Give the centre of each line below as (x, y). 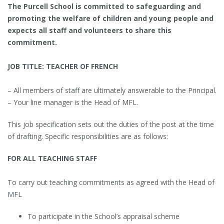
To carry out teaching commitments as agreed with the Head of (111, 182)
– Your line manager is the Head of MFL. (73, 102)
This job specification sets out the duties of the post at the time (111, 124)
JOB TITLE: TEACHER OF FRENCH (63, 66)
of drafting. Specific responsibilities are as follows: (88, 136)
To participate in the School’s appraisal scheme (103, 216)
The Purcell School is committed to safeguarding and (104, 6)
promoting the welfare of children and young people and (110, 18)
